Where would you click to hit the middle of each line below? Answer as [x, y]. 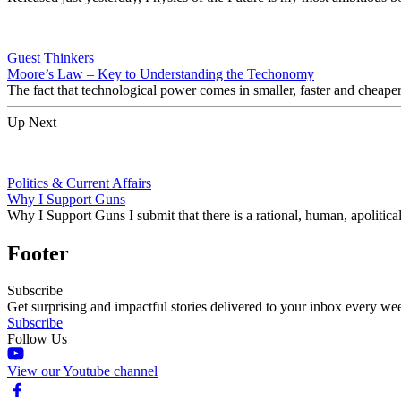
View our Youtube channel [82, 371]
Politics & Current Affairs [79, 183]
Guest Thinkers [51, 57]
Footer [38, 253]
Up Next [32, 122]
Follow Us [37, 339]
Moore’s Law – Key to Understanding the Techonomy [161, 73]
